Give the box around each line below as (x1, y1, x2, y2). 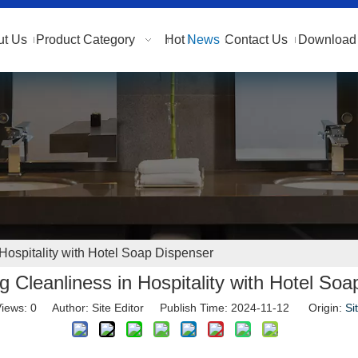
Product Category (36, 33, 135, 46)
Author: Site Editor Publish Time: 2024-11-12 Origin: (36, 301, 345, 314)
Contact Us (225, 33, 288, 46)
